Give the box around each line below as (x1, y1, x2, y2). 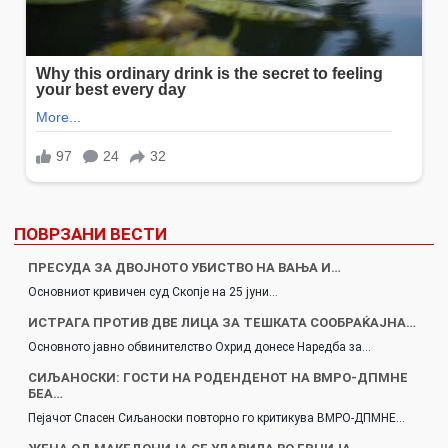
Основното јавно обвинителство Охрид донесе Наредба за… (28, 339, 371, 354)
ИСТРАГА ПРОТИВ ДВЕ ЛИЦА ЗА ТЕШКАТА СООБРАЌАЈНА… (28, 314, 416, 330)
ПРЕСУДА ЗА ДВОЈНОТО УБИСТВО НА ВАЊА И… (28, 259, 341, 275)
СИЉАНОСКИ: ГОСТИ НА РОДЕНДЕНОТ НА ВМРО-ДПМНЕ (28, 369, 408, 385)
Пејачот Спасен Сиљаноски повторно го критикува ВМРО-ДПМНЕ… (28, 410, 405, 425)
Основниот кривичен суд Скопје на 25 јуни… (28, 284, 278, 299)
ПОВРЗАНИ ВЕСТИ (14, 223, 167, 244)
